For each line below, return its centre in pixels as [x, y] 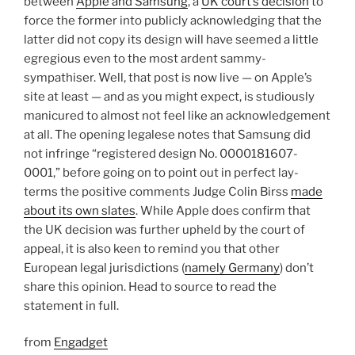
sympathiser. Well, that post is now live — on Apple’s [168, 77]
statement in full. [71, 305]
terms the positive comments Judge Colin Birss [157, 191]
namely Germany [232, 267]
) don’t [297, 267]
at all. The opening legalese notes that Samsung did [167, 134]
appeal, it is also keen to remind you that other [152, 248]
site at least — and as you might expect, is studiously [169, 96]
